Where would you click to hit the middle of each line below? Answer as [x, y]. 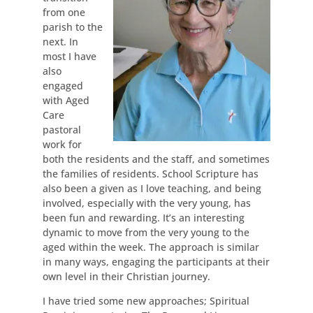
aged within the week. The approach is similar [151, 247]
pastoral [61, 129]
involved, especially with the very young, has [146, 203]
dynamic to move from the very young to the [146, 232]
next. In [60, 41]
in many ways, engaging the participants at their [156, 261]
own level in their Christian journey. [126, 276]
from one [64, 12]
